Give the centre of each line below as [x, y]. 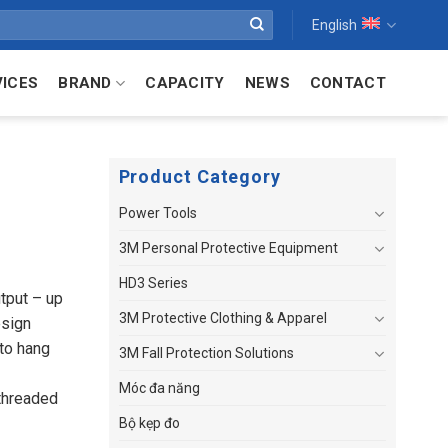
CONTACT [347, 83]
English [334, 25]
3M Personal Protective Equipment [228, 248]
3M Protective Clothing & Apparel [222, 318]
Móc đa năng [159, 388]
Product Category [199, 176]
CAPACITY [185, 83]
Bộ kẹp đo [149, 423]
